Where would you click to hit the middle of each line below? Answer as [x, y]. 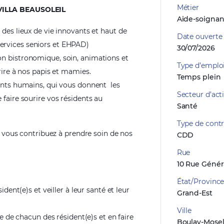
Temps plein [199, 77]
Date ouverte [199, 36]
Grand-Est [194, 193]
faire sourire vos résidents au [53, 98]
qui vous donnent [76, 85]
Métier [188, 7]
